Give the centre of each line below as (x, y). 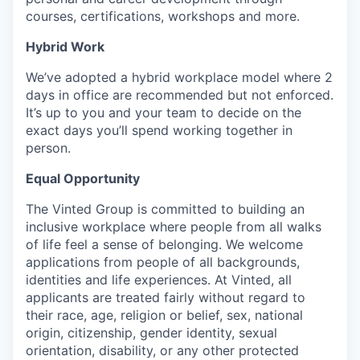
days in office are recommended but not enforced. (180, 94)
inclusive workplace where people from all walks (174, 226)
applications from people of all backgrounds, (163, 262)
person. (48, 147)
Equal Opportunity (83, 178)
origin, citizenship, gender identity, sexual (151, 332)
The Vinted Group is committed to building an (165, 209)
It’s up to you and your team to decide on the (164, 112)
